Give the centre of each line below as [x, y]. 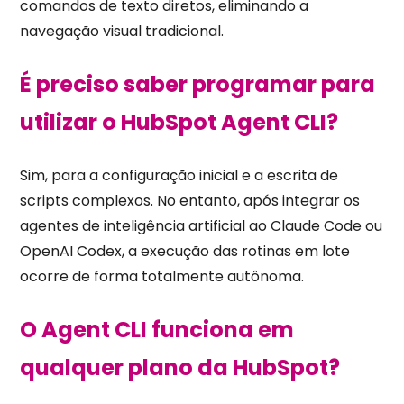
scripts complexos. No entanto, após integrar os [190, 201]
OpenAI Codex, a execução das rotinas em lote [185, 252]
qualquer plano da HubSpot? [180, 368]
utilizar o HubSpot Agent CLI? [179, 123]
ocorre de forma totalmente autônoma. [162, 277]
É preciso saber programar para [198, 85]
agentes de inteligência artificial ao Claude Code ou [202, 226]
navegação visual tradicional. [122, 32]
